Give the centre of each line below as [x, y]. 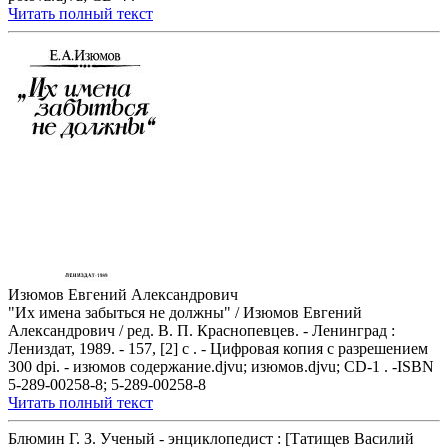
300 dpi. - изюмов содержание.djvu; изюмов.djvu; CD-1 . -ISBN [221, 367]
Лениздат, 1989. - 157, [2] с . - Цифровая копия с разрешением [218, 349]
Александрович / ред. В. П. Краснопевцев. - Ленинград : [201, 331]
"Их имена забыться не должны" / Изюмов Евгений [185, 313]
